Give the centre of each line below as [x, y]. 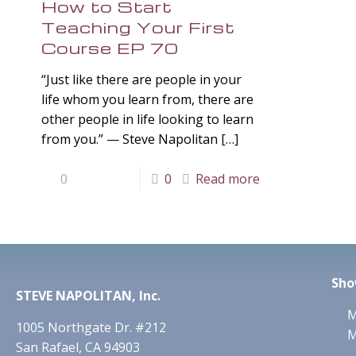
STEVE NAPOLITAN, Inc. [88, 295]
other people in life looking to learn [147, 120]
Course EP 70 [110, 48]
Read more [228, 179]
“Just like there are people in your [141, 80]
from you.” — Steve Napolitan [129, 139]
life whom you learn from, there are [147, 100]
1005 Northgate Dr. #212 [91, 327]
